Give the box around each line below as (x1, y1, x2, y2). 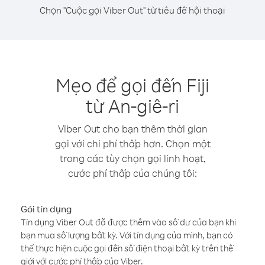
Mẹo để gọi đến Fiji (56, 73, 209, 97)
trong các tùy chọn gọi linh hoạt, (59, 152, 206, 164)
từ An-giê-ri (86, 93, 179, 118)
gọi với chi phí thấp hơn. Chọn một (54, 137, 211, 150)
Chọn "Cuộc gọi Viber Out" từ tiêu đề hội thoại (40, 4, 225, 16)
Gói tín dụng (21, 203, 72, 215)
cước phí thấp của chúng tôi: (68, 167, 197, 179)
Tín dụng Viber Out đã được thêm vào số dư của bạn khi (21, 216, 236, 228)
